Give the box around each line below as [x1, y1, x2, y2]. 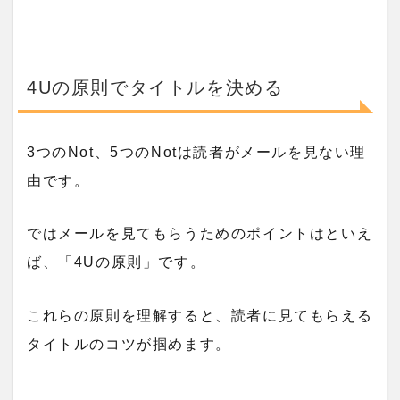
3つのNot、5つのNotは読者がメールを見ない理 [27, 144, 367, 160]
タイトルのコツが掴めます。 [27, 336, 231, 352]
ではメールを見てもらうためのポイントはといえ [27, 226, 373, 242]
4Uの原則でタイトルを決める [27, 78, 284, 98]
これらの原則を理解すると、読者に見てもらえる [27, 307, 373, 323]
